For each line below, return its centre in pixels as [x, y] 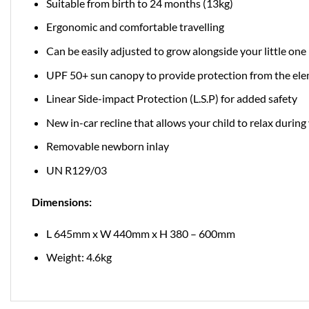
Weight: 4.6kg [79, 257]
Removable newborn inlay [107, 146]
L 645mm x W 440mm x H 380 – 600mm [140, 233]
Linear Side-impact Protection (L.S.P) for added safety [171, 99]
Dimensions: [62, 201]
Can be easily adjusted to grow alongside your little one [176, 50]
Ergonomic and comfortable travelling [135, 27]
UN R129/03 [76, 170]
